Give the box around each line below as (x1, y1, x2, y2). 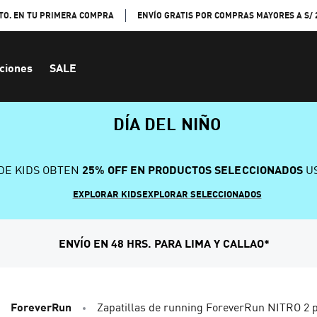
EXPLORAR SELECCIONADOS (142, 188, 262, 200)
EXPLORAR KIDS (72, 188, 142, 200)
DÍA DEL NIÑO (113, 113, 221, 134)
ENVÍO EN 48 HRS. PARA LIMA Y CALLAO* (58, 236, 270, 250)
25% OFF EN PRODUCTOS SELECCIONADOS (79, 163, 303, 176)
